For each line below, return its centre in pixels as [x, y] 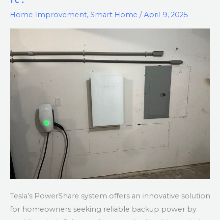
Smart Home [114, 14]
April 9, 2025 [166, 14]
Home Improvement [48, 14]
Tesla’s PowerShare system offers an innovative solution [110, 196]
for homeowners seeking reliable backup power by [103, 209]
